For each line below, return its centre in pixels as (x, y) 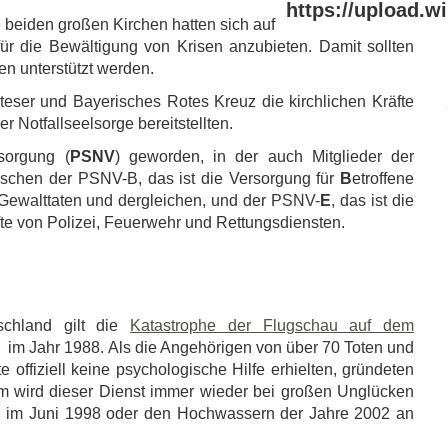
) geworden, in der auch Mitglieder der (264, 156)
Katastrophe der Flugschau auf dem (272, 325)
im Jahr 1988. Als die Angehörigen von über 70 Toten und (209, 347)
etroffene (383, 178)
